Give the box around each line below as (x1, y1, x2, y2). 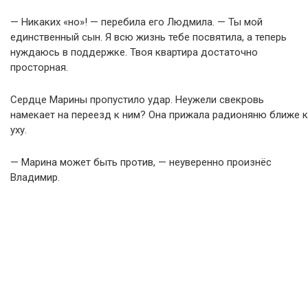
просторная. (10, 61, 68, 74)
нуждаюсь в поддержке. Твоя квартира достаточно (10, 46, 258, 59)
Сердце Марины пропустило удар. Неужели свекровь (10, 93, 264, 107)
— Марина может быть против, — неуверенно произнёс (10, 156, 272, 169)
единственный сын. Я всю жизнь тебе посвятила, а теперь (10, 31, 287, 44)
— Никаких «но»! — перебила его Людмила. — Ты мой (10, 16, 263, 29)
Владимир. (10, 171, 60, 184)
